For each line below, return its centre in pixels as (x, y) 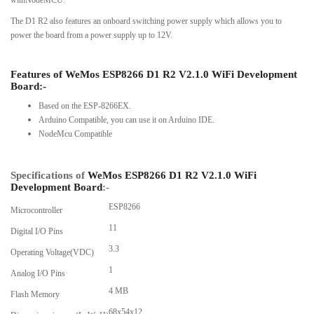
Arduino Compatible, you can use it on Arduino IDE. (127, 120)
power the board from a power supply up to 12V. (91, 35)
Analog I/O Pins (38, 273)
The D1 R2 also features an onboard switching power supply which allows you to (146, 21)
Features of (38, 74)
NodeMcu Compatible (75, 134)
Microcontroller (36, 210)
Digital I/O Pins (37, 231)
